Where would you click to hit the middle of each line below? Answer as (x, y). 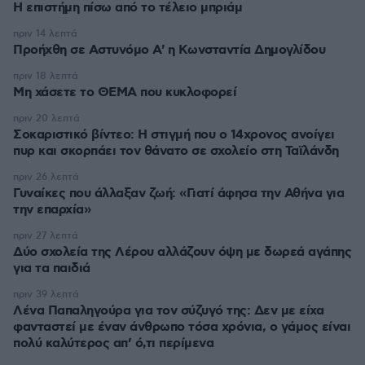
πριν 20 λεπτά (46, 119)
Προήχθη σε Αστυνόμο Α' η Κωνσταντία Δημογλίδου (169, 50)
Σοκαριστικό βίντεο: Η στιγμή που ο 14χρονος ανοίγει (174, 135)
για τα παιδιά (52, 268)
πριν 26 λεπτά (46, 177)
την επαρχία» (52, 210)
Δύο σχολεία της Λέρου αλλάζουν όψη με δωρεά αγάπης (182, 252)
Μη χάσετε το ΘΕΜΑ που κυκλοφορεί (125, 92)
